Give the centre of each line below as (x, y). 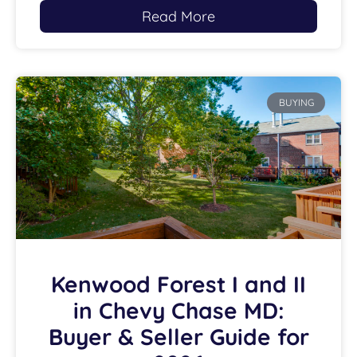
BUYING (296, 103)
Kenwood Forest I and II (178, 284)
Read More (178, 16)
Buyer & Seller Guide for (178, 337)
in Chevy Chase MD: (178, 310)
